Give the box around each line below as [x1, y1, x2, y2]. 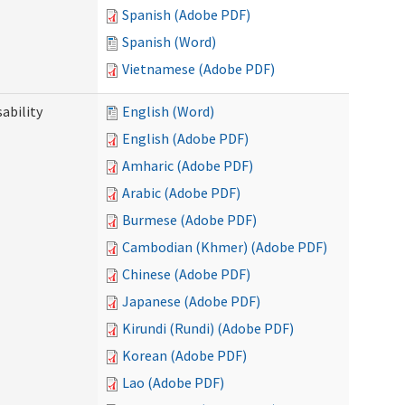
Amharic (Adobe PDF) [122, 156, 253, 174]
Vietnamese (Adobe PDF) [122, 60, 275, 78]
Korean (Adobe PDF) [122, 346, 247, 364]
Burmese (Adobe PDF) [122, 211, 257, 229]
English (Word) [122, 102, 214, 120]
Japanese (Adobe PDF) [122, 292, 260, 310]
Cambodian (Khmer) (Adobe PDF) [122, 238, 327, 256]
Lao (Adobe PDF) [122, 373, 224, 391]
